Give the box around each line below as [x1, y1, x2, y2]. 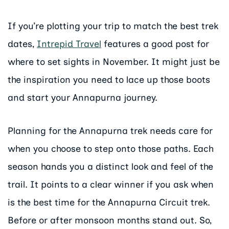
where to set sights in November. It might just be [8, 56, 220, 68]
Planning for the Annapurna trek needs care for [8, 125, 213, 136]
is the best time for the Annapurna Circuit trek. [8, 196, 210, 208]
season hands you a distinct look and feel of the [8, 161, 213, 172]
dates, [8, 38, 37, 50]
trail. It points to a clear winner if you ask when [8, 178, 214, 190]
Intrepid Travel [37, 38, 101, 50]
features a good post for [101, 38, 209, 50]
